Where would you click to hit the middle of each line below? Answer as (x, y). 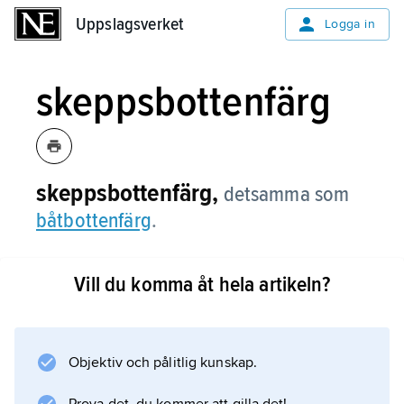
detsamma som (286, 194)
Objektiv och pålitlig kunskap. (163, 363)
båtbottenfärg (94, 220)
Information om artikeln (172, 329)
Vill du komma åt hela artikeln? (202, 285)
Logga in (349, 24)
